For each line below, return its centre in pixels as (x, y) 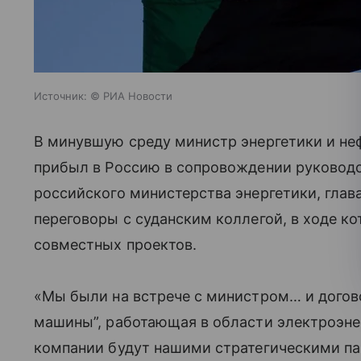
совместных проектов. (116, 245)
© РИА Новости (131, 96)
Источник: (60, 96)
